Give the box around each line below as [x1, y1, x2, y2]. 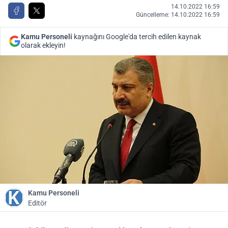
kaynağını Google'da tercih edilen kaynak [72, 33, 201, 41]
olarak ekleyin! [21, 41, 66, 49]
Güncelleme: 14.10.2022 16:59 [136, 11, 220, 18]
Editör [28, 199, 47, 207]
